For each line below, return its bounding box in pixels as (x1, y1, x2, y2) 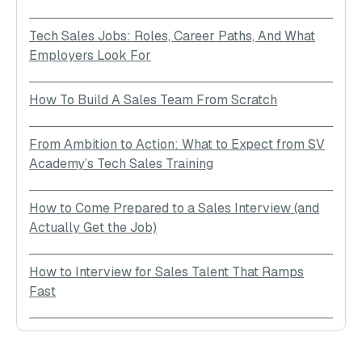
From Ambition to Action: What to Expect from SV (29, 135, 325, 153)
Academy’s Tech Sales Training (29, 154, 213, 172)
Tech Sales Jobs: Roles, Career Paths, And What (29, 27, 315, 44)
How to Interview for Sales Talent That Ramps (29, 263, 304, 280)
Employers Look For (29, 46, 151, 64)
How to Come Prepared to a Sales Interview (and (29, 199, 319, 217)
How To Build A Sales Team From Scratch (29, 90, 277, 108)
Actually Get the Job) (29, 218, 157, 236)
